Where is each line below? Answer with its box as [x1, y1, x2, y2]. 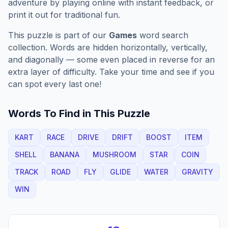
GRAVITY [182, 167, 213, 176]
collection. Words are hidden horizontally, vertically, [8, 42, 208, 52]
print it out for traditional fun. [8, 10, 120, 20]
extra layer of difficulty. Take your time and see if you [8, 67, 214, 77]
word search [137, 30, 188, 40]
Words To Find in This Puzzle [8, 107, 150, 120]
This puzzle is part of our [8, 30, 109, 40]
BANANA [50, 150, 79, 159]
